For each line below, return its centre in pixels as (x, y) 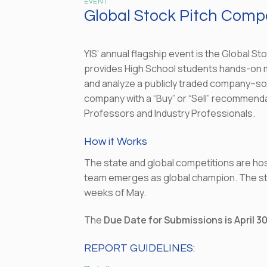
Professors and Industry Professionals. (170, 114)
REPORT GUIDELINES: (140, 248)
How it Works (116, 142)
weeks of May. (115, 193)
